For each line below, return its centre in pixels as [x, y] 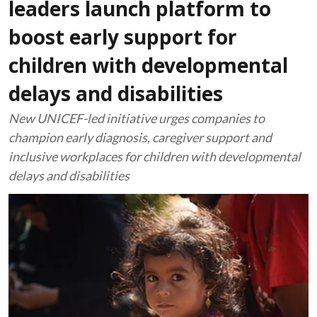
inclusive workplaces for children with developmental [155, 156]
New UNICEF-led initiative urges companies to [137, 118]
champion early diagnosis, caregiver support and [140, 137]
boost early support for [123, 40]
